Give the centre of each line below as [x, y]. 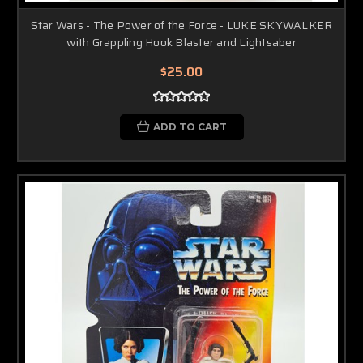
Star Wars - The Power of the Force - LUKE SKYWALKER [181, 25]
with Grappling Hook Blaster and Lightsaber [181, 42]
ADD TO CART [190, 126]
